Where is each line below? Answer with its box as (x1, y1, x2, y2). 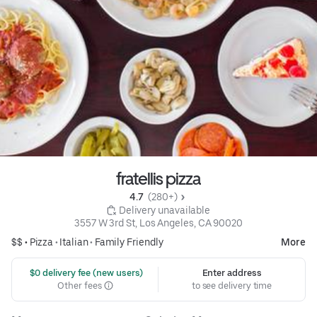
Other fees (57, 279, 104, 291)
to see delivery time (191, 279, 272, 291)
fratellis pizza (116, 168, 201, 189)
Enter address (202, 267, 262, 278)
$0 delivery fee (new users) (27, 267, 144, 278)
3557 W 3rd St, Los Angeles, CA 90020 (74, 217, 243, 229)
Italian (59, 236, 88, 248)
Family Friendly (94, 236, 163, 248)
